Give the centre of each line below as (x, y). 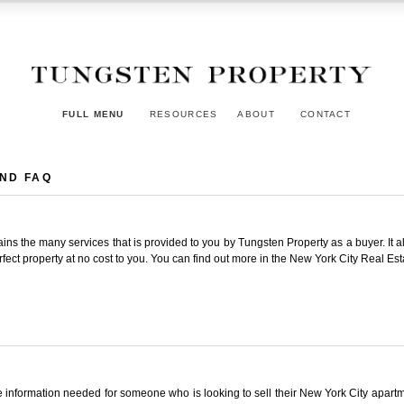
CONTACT (326, 114)
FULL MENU (93, 114)
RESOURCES (184, 114)
